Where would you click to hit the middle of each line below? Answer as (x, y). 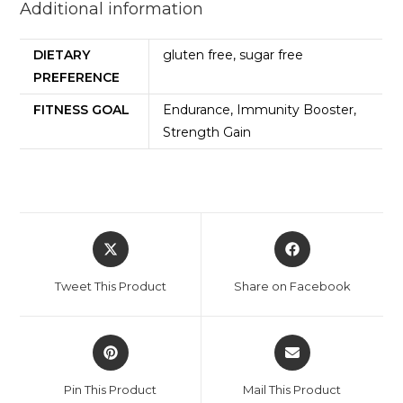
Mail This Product (292, 389)
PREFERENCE (77, 77)
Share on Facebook (292, 286)
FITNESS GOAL (82, 109)
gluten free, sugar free (233, 54)
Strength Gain (207, 132)
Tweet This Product (110, 286)
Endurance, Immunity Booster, (260, 109)
